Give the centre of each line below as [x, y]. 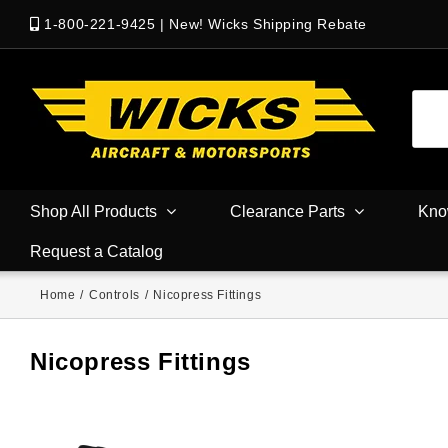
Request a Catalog [96, 251]
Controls [114, 295]
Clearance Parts [287, 211]
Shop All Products [93, 211]
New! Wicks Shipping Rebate [268, 24]
